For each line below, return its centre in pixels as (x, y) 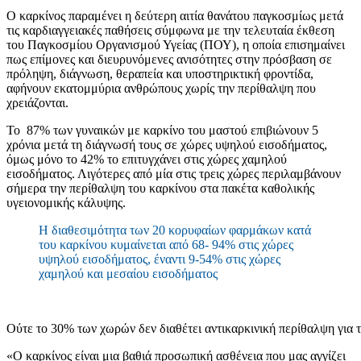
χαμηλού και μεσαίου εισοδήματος (128, 274)
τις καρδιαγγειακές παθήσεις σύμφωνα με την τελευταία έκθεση (170, 31)
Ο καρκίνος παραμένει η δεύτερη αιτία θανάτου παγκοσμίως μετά (175, 16)
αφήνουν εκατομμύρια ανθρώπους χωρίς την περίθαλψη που (161, 89)
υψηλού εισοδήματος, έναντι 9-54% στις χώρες (160, 259)
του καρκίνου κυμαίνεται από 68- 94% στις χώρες (166, 245)
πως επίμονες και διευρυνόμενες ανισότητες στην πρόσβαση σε (169, 60)
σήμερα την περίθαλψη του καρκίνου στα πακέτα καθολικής (160, 189)
